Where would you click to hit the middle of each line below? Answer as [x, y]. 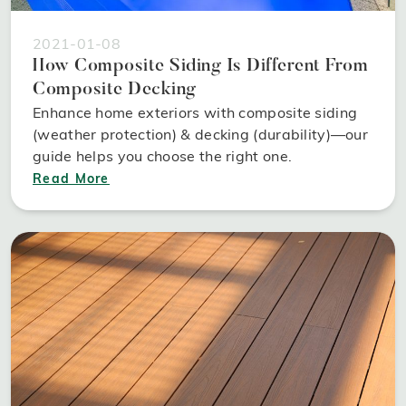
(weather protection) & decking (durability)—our [201, 135]
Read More [71, 179]
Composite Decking [115, 90]
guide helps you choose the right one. [163, 156]
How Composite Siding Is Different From [200, 67]
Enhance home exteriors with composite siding [195, 113]
